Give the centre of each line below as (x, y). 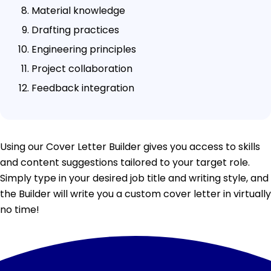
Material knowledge (78, 10)
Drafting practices (75, 30)
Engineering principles (84, 49)
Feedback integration (83, 88)
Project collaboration (82, 68)
